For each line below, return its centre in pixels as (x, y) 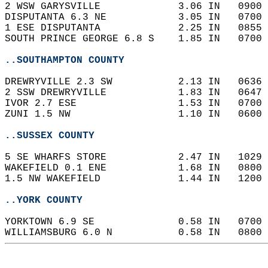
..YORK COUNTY (44, 200)
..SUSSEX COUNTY (50, 136)
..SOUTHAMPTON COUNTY (65, 60)
